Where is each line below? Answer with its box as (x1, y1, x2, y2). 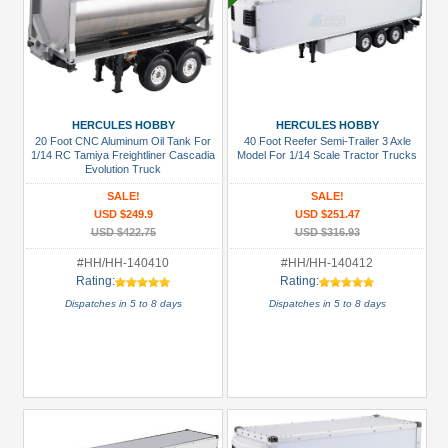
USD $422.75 (90, 226, 156, 238)
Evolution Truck (85, 163, 161, 175)
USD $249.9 (93, 208, 153, 220)
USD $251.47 (294, 208, 360, 220)
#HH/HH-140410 (77, 256, 169, 270)
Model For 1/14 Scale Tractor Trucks (237, 149, 417, 161)
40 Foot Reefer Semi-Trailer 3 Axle (243, 135, 411, 147)
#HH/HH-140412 (281, 256, 373, 270)
